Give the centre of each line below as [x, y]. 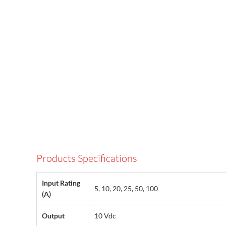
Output [53, 216]
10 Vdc [105, 216]
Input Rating [61, 183]
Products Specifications [87, 158]
